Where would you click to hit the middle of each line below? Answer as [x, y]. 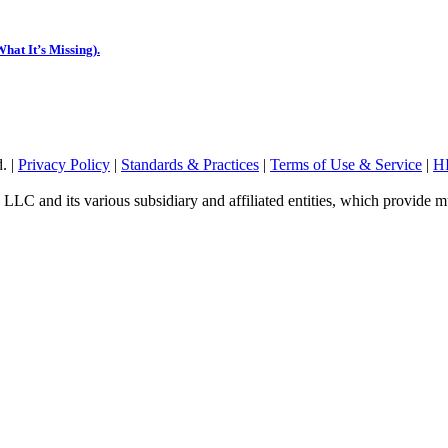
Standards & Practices [190, 165]
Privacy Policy [64, 165]
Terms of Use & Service [346, 165]
